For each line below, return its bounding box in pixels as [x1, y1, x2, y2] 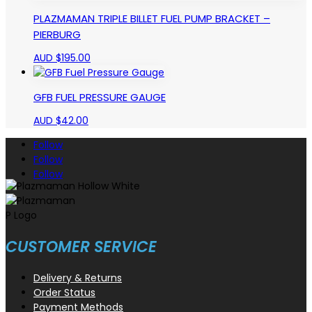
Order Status [33, 286, 95, 300]
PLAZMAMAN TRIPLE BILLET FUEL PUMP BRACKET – [33, 10, 270, 26]
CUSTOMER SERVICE [6, 236, 157, 258]
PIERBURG [33, 26, 81, 42]
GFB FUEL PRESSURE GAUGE [33, 89, 166, 104]
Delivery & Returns [33, 271, 122, 286]
